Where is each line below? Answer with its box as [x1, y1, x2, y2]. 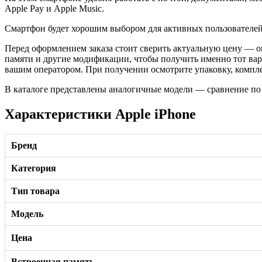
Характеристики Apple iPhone [5, 106, 196, 122]
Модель [11, 208, 43, 219]
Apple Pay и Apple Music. [5, 4, 104, 14]
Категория [11, 163, 56, 173]
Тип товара [11, 185, 60, 196]
